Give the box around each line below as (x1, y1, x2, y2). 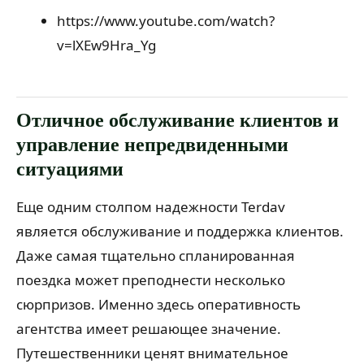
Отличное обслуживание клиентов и (16, 105, 339, 134)
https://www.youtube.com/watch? (56, 11, 275, 31)
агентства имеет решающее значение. (16, 319, 281, 339)
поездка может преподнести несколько (16, 271, 285, 290)
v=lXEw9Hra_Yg (56, 36, 156, 55)
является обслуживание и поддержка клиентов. (16, 222, 344, 241)
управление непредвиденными (16, 129, 288, 158)
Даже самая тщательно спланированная (16, 246, 295, 266)
